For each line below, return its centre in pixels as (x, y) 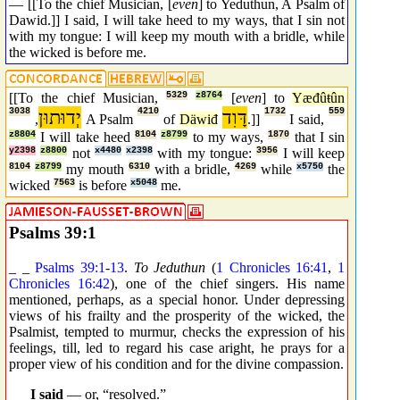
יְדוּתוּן (59, 117)
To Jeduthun (170, 267)
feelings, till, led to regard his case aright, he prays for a (177, 347)
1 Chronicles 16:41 (272, 267)
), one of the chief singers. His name (227, 283)
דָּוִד (234, 117)
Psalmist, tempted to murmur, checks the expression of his (177, 331)
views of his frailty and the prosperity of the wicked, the (177, 315)
